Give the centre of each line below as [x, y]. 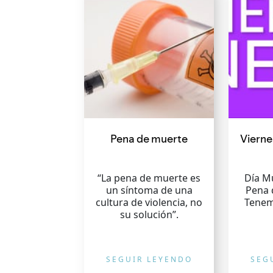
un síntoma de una [149, 190]
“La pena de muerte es [149, 178]
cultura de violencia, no [149, 202]
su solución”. [149, 214]
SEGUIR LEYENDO [149, 259]
